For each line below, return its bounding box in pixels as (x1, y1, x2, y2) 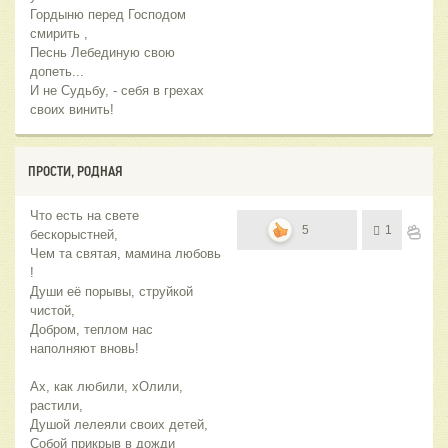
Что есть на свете (30, 208, 139, 224)
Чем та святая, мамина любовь (30, 246, 221, 262)
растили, (30, 398, 83, 414)
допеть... (30, 64, 84, 80)
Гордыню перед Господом (30, 7, 186, 23)
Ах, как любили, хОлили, (30, 379, 183, 395)
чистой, (30, 303, 75, 319)
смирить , (30, 26, 88, 42)
